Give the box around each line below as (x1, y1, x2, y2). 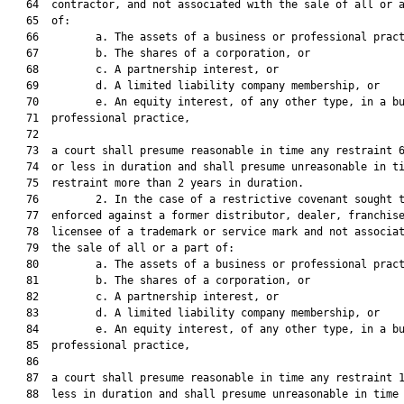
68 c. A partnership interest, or (7, 63, 279, 76)
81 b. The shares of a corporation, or (7, 274, 310, 287)
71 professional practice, (7, 112, 190, 124)
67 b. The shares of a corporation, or (7, 47, 310, 60)
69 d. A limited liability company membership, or (7, 79, 380, 92)
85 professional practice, (7, 339, 190, 352)
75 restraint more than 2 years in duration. (7, 177, 304, 189)
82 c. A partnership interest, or (7, 290, 279, 303)
